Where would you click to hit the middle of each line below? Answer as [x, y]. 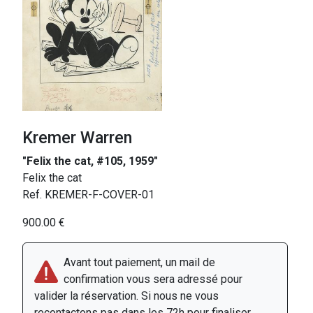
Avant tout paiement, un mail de [139, 263]
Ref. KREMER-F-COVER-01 [88, 195]
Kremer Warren [77, 138]
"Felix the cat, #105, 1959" [90, 161]
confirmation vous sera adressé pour [153, 279]
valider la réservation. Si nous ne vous [126, 296]
